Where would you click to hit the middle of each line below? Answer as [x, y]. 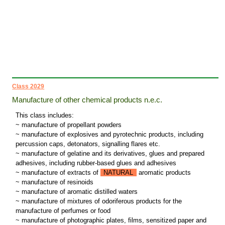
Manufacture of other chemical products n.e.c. [87, 100]
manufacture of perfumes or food [63, 211]
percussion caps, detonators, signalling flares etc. [88, 144]
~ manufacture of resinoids [54, 182]
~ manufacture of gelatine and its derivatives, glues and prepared [110, 154]
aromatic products [163, 173]
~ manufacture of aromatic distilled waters [76, 192]
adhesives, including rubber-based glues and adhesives [96, 163]
